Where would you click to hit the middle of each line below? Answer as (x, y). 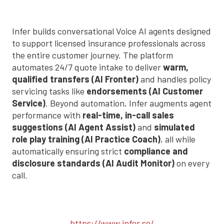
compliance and (156, 151)
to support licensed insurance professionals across (109, 43)
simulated (174, 127)
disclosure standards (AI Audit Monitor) (93, 163)
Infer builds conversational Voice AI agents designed (111, 31)
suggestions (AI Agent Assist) (74, 127)
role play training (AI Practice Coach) (86, 139)
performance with (47, 115)
